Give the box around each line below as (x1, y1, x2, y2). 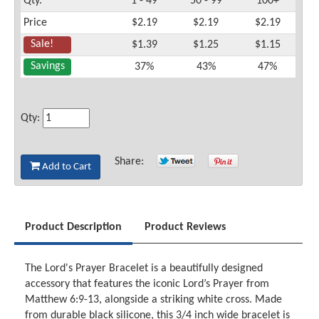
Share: (115, 155, 150, 167)
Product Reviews (145, 221, 226, 234)
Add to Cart (40, 161, 92, 172)
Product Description (25, 221, 122, 234)
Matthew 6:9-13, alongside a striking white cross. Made (25, 294, 283, 306)
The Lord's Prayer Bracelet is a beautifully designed (25, 263, 263, 275)
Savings (30, 61, 65, 73)
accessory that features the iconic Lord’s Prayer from (25, 278, 270, 291)
